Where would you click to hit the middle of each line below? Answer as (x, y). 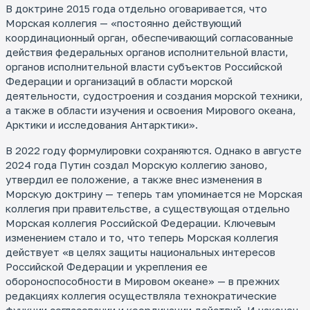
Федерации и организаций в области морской (119, 81)
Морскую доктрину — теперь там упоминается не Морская (154, 193)
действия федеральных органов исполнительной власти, (147, 52)
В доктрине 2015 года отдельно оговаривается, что (136, 8)
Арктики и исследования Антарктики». (102, 124)
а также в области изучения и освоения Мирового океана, (151, 110)
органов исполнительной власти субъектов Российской (144, 66)
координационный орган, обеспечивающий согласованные (149, 37)
